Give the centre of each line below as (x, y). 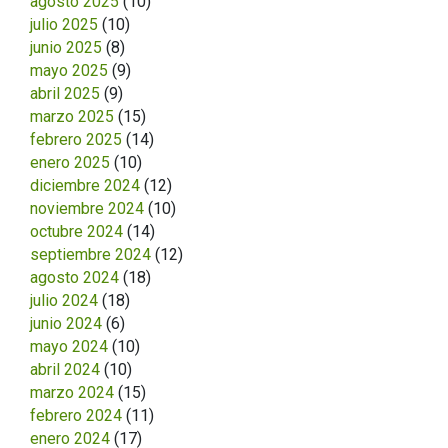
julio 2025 (64, 24)
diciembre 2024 (85, 185)
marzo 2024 (72, 392)
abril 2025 (65, 93)
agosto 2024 (74, 277)
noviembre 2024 (87, 208)
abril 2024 (65, 369)
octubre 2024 (76, 231)
